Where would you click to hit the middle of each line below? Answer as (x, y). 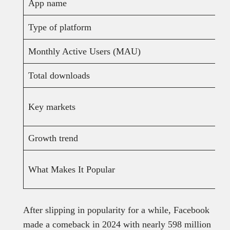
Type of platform (60, 27)
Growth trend (53, 138)
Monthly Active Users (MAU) (84, 51)
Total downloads (59, 75)
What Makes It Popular (71, 169)
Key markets (52, 107)
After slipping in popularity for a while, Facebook (116, 210)
